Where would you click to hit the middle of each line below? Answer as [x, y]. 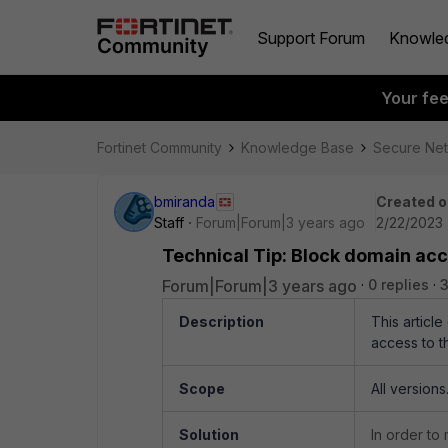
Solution [209, 434]
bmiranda [184, 201]
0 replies [398, 284]
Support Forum [311, 37]
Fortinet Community [159, 147]
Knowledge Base [297, 147]
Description [221, 321]
